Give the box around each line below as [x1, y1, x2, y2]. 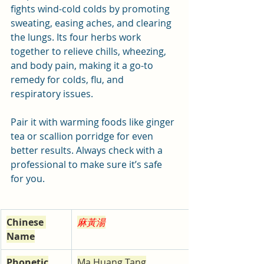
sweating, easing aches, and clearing [11, 16, 174, 30]
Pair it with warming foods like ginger [11, 115, 177, 129]
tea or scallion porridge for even [11, 130, 156, 143]
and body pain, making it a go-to [11, 59, 156, 72]
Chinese [6, 216, 46, 229]
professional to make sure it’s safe [11, 158, 164, 171]
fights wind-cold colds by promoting [11, 2, 172, 16]
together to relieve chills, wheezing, [11, 45, 169, 58]
